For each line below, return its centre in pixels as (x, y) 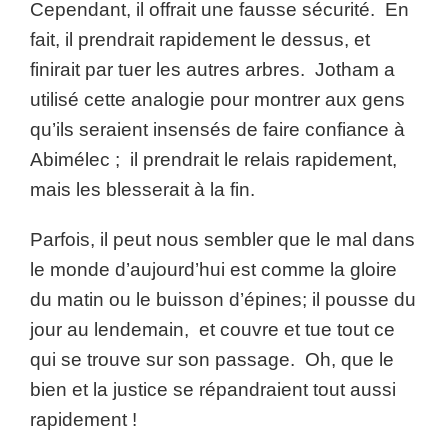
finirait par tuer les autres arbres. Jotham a (212, 69)
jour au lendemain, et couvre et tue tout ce (212, 329)
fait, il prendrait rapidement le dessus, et (200, 39)
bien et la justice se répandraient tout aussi (213, 389)
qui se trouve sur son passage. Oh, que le (212, 359)
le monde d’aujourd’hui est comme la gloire (213, 269)
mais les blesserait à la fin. (142, 189)
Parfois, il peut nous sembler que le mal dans (222, 239)
